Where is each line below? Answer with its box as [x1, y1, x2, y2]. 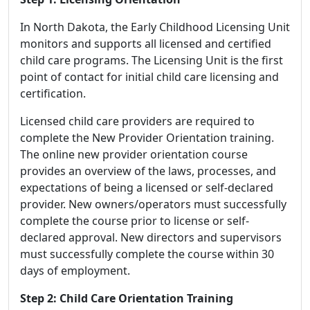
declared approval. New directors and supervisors [20, 230, 282, 246]
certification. [20, 86, 89, 102]
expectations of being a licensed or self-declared [20, 180, 273, 196]
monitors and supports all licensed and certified [20, 36, 271, 52]
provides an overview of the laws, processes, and [20, 163, 276, 179]
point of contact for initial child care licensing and [20, 69, 279, 85]
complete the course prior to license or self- [20, 213, 249, 229]
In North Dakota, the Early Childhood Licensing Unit [20, 19, 290, 35]
